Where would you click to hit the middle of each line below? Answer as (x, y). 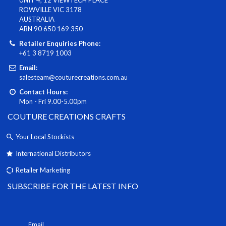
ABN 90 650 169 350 (51, 29)
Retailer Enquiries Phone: (60, 43)
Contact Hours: (43, 92)
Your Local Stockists (45, 136)
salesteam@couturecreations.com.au (73, 77)
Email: (28, 67)
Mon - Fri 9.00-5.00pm (53, 101)
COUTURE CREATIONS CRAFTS (67, 116)
